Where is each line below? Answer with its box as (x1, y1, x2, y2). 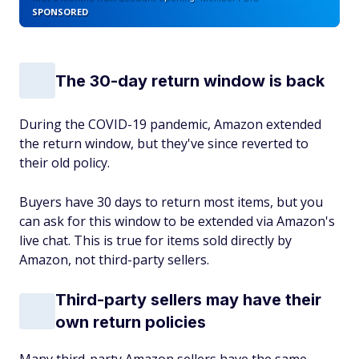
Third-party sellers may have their (55, 290, 321, 309)
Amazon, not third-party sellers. (19, 251, 209, 268)
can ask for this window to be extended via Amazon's (19, 212, 335, 230)
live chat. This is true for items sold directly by (19, 232, 292, 249)
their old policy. (19, 154, 110, 171)
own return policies (55, 313, 206, 332)
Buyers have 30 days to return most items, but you (19, 193, 323, 211)
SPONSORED (32, 6, 88, 18)
